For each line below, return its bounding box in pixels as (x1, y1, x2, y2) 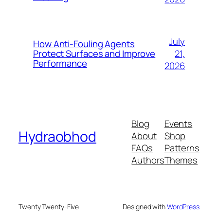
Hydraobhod (18, 127, 96, 146)
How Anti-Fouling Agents (33, 37, 135, 51)
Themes (164, 153, 198, 166)
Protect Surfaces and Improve (33, 47, 156, 60)
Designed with (123, 201, 167, 211)
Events (164, 117, 193, 130)
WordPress (166, 201, 200, 211)
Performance (33, 57, 87, 70)
